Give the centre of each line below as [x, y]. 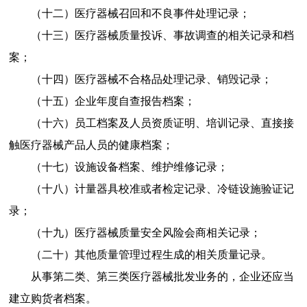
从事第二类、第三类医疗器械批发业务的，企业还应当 [162, 276]
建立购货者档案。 [52, 298]
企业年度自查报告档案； [135, 101]
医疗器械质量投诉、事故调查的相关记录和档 [184, 35]
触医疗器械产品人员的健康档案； [91, 145]
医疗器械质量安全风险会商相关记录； [168, 232]
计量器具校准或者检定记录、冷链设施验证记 [184, 188]
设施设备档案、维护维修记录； [151, 167]
